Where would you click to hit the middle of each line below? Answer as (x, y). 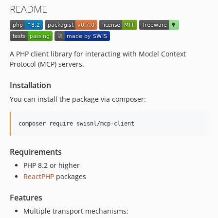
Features (26, 198)
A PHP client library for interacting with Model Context (98, 54)
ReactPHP (39, 176)
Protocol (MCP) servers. (47, 64)
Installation (30, 85)
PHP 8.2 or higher (52, 165)
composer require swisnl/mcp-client (76, 123)
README (28, 9)
